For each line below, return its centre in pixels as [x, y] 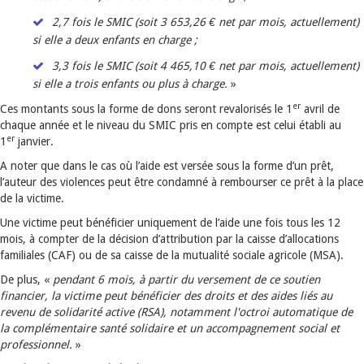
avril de [320, 109]
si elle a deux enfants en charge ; [115, 40]
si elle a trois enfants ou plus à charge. [132, 84]
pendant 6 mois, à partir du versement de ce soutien [186, 279]
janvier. [34, 141]
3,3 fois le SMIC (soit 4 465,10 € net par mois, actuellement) [206, 66]
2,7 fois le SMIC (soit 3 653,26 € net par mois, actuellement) [206, 22]
